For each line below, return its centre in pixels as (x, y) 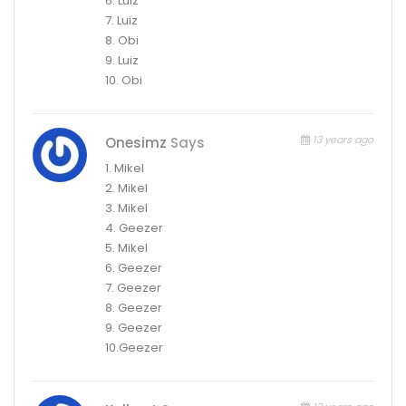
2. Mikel (126, 188)
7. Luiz (121, 20)
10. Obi (124, 80)
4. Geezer (134, 227)
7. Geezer (133, 287)
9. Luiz (122, 60)
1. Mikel (125, 168)
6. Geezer (134, 267)
